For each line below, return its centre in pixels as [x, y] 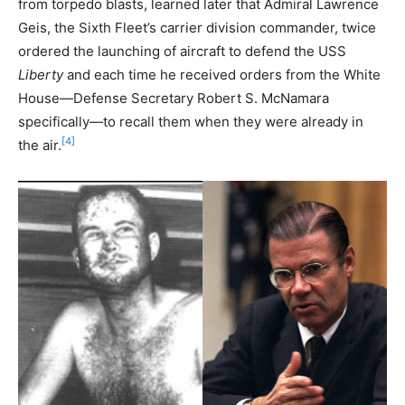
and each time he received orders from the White [222, 74]
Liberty [41, 74]
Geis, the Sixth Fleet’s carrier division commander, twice [197, 27]
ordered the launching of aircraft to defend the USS [182, 51]
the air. [40, 145]
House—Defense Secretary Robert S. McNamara [174, 98]
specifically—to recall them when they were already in [191, 121]
